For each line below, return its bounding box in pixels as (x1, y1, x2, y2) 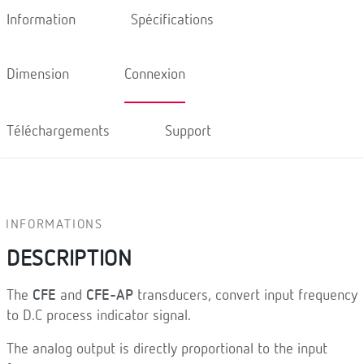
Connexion (124, 67, 185, 82)
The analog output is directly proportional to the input (6, 342, 327, 357)
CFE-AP (86, 288, 133, 303)
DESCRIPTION (6, 248, 132, 271)
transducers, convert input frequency (133, 288, 357, 303)
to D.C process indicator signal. (6, 309, 191, 323)
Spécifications (131, 12, 214, 27)
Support (165, 123, 211, 138)
